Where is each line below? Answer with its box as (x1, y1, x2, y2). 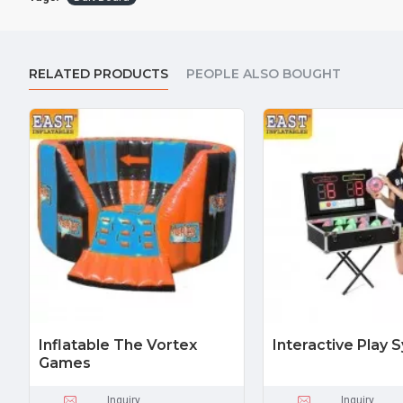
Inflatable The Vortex (39, 336, 197, 354)
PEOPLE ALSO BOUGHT (186, 66, 341, 82)
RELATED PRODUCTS (29, 66, 168, 82)
